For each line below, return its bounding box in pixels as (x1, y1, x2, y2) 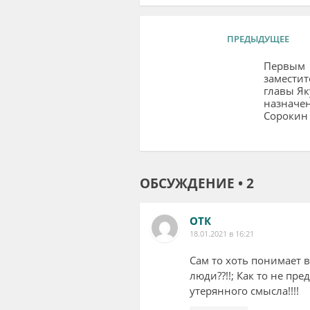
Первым (263, 58, 305, 73)
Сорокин (263, 108, 308, 122)
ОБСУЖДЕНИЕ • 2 (139, 174, 254, 192)
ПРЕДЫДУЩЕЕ (226, 32, 289, 45)
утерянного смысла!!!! (189, 283, 299, 298)
